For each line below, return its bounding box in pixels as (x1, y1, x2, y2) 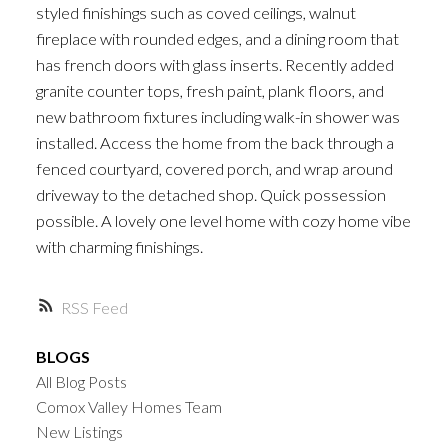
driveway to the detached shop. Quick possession (35, 184, 386, 204)
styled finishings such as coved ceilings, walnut (35, 2, 356, 22)
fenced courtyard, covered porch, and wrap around (35, 158, 393, 178)
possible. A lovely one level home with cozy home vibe (35, 210, 411, 230)
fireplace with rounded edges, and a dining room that (35, 28, 399, 48)
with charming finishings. (35, 236, 203, 256)
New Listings (35, 422, 123, 442)
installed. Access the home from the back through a (35, 132, 394, 152)
